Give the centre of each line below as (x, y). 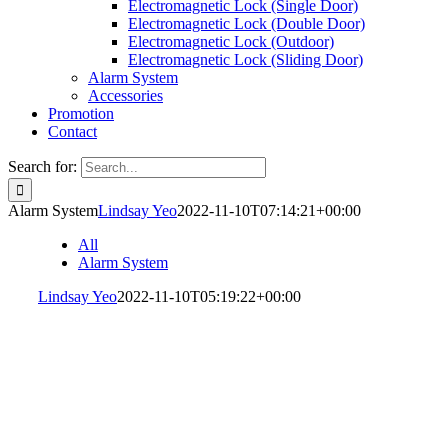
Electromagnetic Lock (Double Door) (246, 23)
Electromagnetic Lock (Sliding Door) (245, 59)
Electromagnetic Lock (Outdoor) (231, 41)
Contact (72, 131)
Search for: (42, 166)
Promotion (81, 113)
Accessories (125, 95)
